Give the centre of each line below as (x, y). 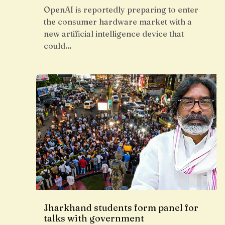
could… (58, 46)
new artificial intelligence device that (114, 34)
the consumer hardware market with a (118, 22)
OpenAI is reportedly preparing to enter (121, 10)
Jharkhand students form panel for (121, 208)
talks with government (94, 218)
